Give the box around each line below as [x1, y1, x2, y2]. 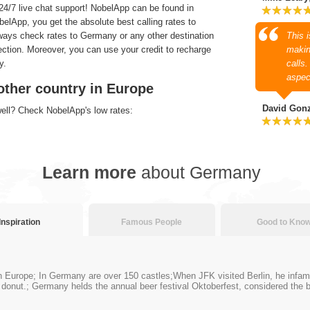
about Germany [141, 163, 261, 182]
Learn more [42, 163, 141, 182]
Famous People [121, 217, 182, 227]
